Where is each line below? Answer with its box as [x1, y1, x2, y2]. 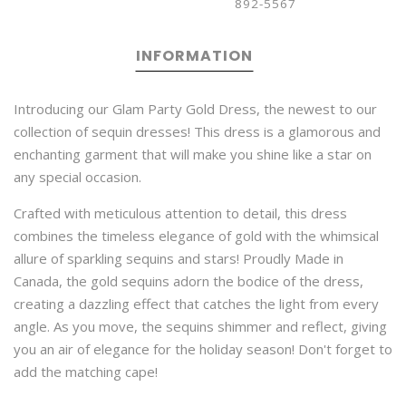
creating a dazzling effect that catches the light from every [14, 295, 379, 313]
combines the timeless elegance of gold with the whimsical [14, 227, 379, 245]
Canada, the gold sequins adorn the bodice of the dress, [14, 272, 363, 290]
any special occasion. [14, 168, 141, 186]
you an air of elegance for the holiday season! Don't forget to [14, 340, 392, 358]
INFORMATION [135, 45, 253, 66]
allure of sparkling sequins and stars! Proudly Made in [14, 249, 343, 267]
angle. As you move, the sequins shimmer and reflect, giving [14, 317, 387, 335]
